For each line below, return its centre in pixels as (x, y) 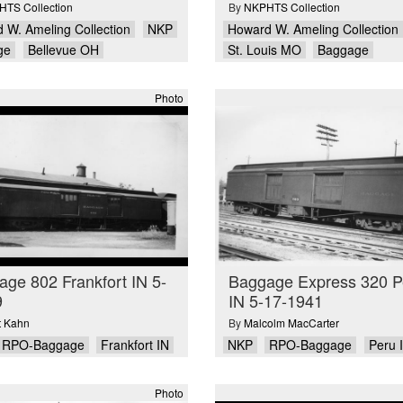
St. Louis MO (264, 50)
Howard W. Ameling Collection (313, 28)
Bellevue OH (63, 50)
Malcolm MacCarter (291, 323)
